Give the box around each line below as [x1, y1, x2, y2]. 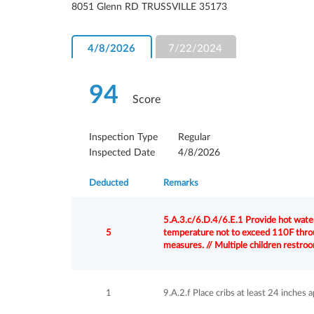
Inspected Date [89, 148, 155, 158]
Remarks [163, 179, 198, 188]
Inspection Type [89, 132, 158, 142]
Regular [178, 132, 210, 142]
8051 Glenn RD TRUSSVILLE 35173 [71, 2, 227, 12]
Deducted [89, 179, 128, 188]
